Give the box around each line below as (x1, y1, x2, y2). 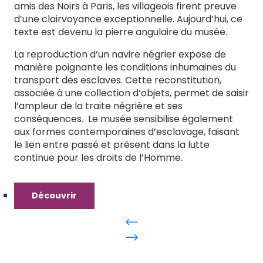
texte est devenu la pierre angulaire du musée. (14, 25, 227, 39)
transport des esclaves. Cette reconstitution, (14, 73, 221, 87)
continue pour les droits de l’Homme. (14, 151, 183, 164)
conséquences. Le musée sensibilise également (14, 112, 233, 126)
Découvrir (31, 190, 77, 202)
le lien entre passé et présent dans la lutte (14, 138, 210, 151)
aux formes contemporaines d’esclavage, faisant (14, 125, 240, 139)
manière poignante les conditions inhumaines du (14, 60, 236, 74)
